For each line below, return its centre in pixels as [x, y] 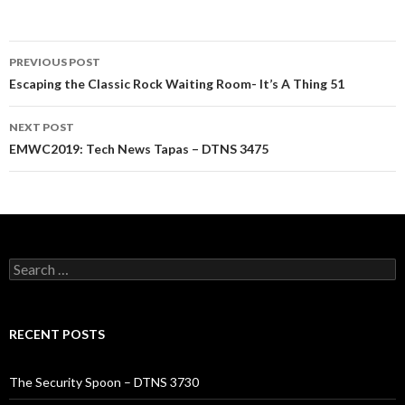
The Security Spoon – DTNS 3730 [104, 382]
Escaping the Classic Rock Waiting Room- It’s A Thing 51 [177, 84]
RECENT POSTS [57, 334]
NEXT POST [42, 127]
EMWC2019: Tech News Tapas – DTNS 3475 [139, 149]
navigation [65, 87]
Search [28, 265]
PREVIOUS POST [55, 62]
